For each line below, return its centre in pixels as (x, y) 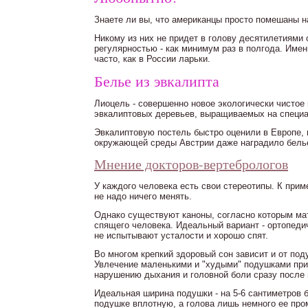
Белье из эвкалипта (157, 81)
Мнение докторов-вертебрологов (191, 164)
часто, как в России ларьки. (152, 59)
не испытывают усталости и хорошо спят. (181, 235)
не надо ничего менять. (143, 196)
